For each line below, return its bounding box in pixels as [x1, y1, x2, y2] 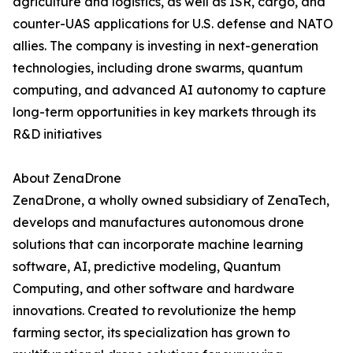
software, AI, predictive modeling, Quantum [13, 258, 281, 275]
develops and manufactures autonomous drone [13, 214, 304, 231]
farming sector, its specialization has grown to [13, 325, 290, 341]
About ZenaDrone [13, 170, 121, 187]
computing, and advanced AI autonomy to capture [13, 82, 326, 98]
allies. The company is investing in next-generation [13, 38, 318, 54]
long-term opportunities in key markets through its [13, 104, 316, 121]
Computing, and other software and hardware [13, 281, 295, 297]
